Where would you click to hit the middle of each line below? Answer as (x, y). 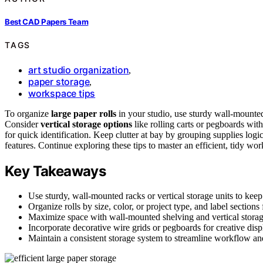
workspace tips (62, 93)
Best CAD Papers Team (47, 21)
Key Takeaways (55, 171)
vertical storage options (86, 124)
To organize (28, 113)
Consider (23, 124)
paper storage (59, 81)
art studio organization (79, 70)
